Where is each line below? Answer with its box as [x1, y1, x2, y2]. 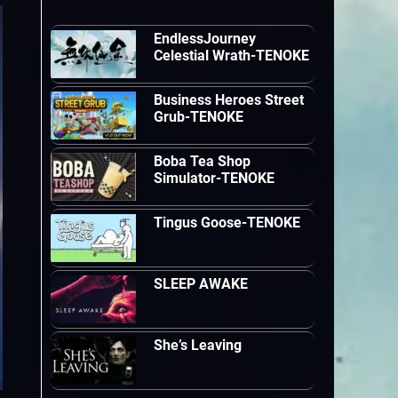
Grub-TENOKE [154, 108, 244, 125]
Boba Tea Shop [154, 153, 251, 170]
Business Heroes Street [154, 92, 305, 108]
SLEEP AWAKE [154, 275, 249, 292]
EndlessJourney [154, 30, 257, 47]
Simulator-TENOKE [154, 170, 275, 187]
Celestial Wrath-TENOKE [154, 47, 310, 64]
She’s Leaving [154, 337, 243, 354]
